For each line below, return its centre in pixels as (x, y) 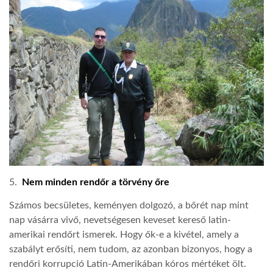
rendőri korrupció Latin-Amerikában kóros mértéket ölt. (128, 264)
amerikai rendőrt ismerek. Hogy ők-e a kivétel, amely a (124, 235)
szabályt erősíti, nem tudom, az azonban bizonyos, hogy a (131, 250)
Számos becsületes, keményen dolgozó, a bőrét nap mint (129, 206)
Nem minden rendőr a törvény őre (96, 182)
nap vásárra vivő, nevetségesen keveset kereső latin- (120, 220)
